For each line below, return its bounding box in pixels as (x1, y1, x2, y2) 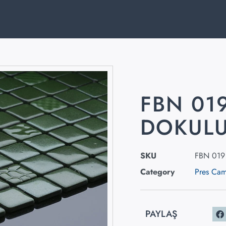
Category (140, 166, 175, 178)
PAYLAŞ (145, 207, 177, 221)
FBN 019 (195, 150, 225, 162)
